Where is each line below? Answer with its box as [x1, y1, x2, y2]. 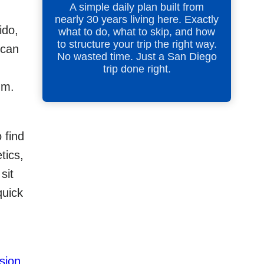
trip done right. [103, 63, 171, 75]
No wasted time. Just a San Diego [57, 51, 217, 63]
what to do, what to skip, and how [58, 26, 215, 38]
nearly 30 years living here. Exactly [55, 14, 219, 26]
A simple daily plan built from [70, 1, 204, 14]
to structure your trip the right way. [57, 38, 217, 51]
